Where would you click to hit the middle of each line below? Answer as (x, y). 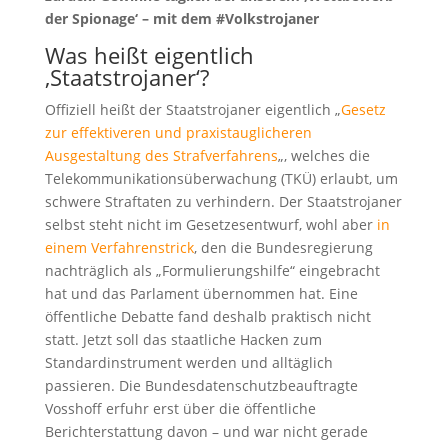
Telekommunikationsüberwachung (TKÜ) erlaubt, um (221, 178)
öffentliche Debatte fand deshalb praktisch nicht (207, 316)
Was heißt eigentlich (149, 54)
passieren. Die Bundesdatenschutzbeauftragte (201, 385)
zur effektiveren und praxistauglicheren (178, 132)
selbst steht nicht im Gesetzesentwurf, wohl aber (210, 224)
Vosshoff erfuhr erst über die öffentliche (180, 408)
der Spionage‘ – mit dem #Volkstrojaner (181, 18)
